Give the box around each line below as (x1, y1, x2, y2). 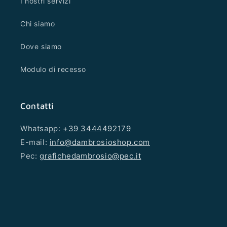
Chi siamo (20, 19, 55, 28)
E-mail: (20, 137, 50, 147)
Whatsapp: (20, 124, 63, 134)
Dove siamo (20, 42, 62, 51)
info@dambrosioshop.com (49, 137, 150, 147)
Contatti (20, 101, 54, 111)
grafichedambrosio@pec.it (40, 151, 141, 161)
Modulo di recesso (20, 65, 86, 74)
